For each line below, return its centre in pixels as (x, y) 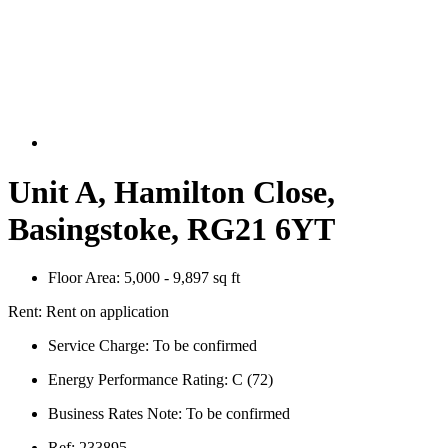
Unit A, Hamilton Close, (171, 191)
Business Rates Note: (115, 414)
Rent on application (107, 312)
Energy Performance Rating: (138, 380)
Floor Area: (84, 278)
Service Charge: (98, 346)
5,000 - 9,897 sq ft (180, 278)
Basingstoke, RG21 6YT (171, 228)
